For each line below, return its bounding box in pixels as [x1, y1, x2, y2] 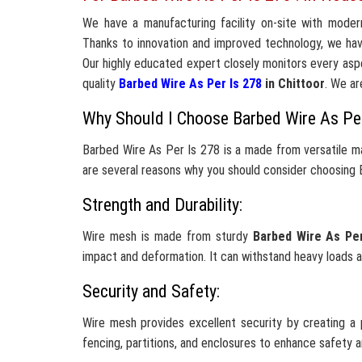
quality [82, 76, 119, 91]
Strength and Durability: [82, 195, 242, 215]
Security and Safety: [82, 281, 220, 301]
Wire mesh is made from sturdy [82, 229, 253, 244]
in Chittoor [262, 76, 325, 91]
